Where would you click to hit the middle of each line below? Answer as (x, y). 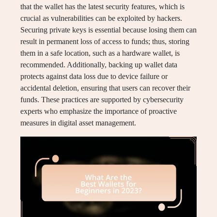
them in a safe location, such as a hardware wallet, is (100, 53)
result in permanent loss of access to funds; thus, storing (105, 42)
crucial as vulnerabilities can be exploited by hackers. (101, 18)
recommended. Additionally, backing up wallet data (99, 65)
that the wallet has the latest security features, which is (102, 7)
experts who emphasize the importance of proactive (99, 111)
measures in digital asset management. (78, 123)
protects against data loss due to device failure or (94, 77)
